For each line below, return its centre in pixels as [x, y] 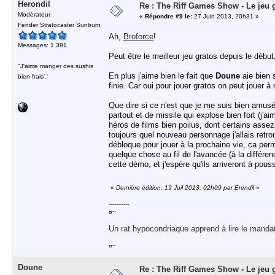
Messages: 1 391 [42, 45]
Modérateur [34, 14]
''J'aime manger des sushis [56, 66]
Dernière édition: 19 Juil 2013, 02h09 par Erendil [185, 188]
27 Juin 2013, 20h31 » [226, 16]
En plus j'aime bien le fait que [162, 76]
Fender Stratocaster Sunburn [59, 25]
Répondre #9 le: [168, 16]
